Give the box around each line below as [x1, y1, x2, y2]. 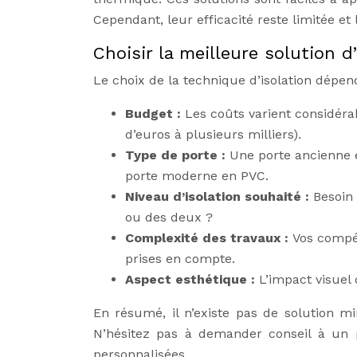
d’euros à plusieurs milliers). [125, 127, 301, 142]
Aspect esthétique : [125, 272, 259, 287]
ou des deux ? [125, 210, 213, 225]
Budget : [125, 106, 185, 121]
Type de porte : [125, 147, 229, 163]
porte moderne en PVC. [125, 168, 269, 183]
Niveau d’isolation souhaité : [125, 189, 313, 204]
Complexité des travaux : [125, 230, 292, 245]
